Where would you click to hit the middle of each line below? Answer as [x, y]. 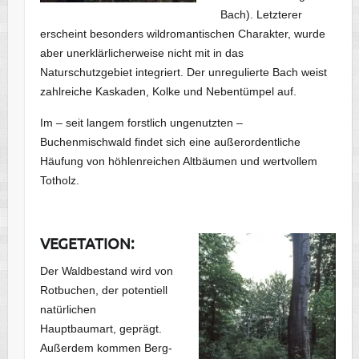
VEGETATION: [88, 243]
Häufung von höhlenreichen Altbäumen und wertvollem [179, 161]
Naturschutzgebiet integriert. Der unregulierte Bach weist [184, 73]
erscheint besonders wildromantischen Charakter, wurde [183, 34]
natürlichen [69, 310]
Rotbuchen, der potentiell [104, 290]
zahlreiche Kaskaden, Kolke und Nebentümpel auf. [169, 92]
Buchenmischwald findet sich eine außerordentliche [171, 142]
